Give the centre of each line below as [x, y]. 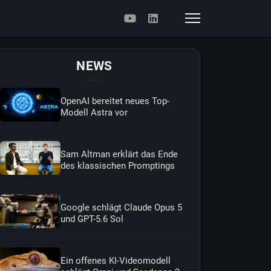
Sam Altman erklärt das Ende [119, 154]
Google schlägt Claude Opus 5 [121, 207]
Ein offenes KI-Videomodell [116, 260]
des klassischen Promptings [118, 165]
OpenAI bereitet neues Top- [115, 101]
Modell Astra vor [94, 112]
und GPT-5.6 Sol [92, 219]
